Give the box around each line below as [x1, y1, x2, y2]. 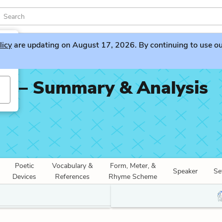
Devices [12, 172, 36, 181]
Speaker [173, 166, 198, 176]
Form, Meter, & [110, 161, 156, 170]
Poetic [14, 161, 34, 170]
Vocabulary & [52, 161, 93, 170]
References [55, 172, 90, 181]
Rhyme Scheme [109, 172, 157, 181]
